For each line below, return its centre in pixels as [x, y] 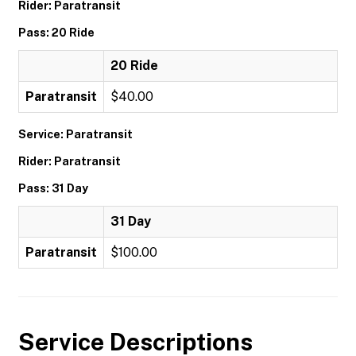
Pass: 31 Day [53, 188]
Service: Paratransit [75, 134]
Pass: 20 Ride [56, 33]
